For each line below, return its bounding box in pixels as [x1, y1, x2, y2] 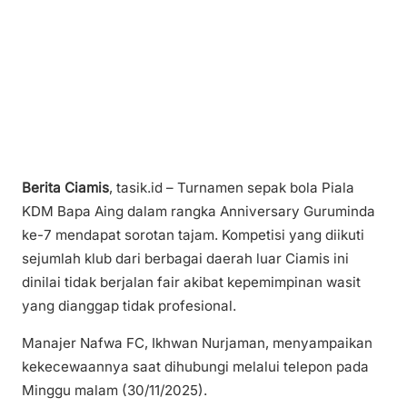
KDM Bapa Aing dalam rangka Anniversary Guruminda [22, 203, 375, 220]
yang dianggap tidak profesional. [22, 297, 236, 314]
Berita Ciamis [22, 179, 109, 196]
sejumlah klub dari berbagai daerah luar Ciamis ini [22, 250, 349, 267]
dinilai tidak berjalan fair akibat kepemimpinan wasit [22, 273, 361, 291]
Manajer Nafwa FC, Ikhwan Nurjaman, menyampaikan [22, 334, 372, 352]
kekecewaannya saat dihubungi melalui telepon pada [22, 358, 369, 376]
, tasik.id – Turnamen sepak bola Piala [109, 179, 354, 196]
